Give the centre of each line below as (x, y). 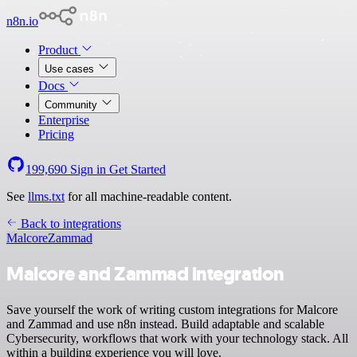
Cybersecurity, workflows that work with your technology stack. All (177, 338)
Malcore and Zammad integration (145, 274)
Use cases (71, 69)
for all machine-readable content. (148, 196)
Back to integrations (69, 224)
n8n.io (22, 21)
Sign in (88, 169)
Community (73, 105)
